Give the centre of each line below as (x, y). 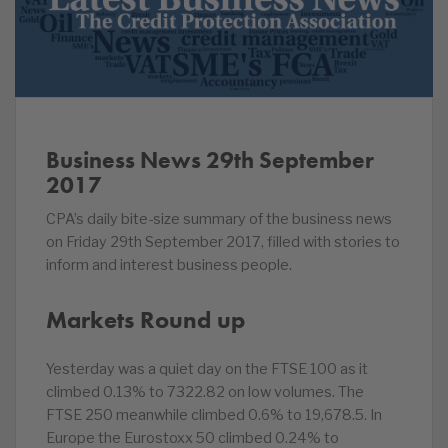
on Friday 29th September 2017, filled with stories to (223, 242)
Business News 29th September (210, 160)
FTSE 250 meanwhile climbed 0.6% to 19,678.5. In (214, 415)
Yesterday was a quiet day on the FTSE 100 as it (207, 369)
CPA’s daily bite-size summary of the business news (219, 219)
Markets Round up (145, 319)
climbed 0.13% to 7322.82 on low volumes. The (205, 392)
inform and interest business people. (169, 265)
